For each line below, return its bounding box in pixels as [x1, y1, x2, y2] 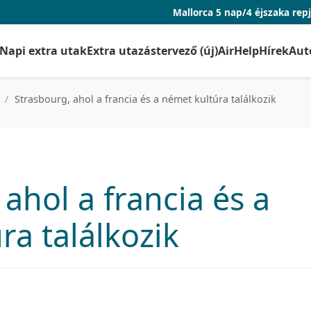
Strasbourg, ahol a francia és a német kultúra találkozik [12, 92, 276, 106]
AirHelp [218, 42, 259, 58]
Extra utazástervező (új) [87, 42, 218, 58]
